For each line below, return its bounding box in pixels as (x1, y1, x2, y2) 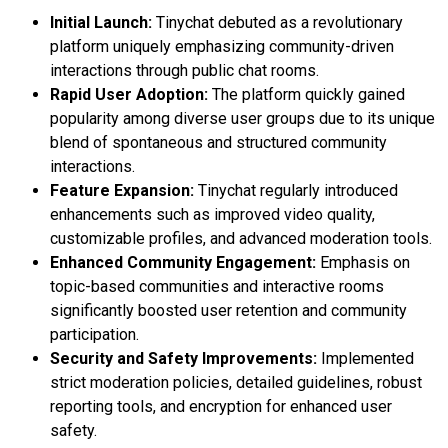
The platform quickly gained (208, 84, 405, 104)
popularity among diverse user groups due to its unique (50, 108, 435, 128)
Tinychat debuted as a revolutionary (152, 12, 403, 32)
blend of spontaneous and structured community (50, 132, 387, 152)
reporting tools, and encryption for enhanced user (50, 396, 392, 416)
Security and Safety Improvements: (50, 348, 317, 368)
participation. (50, 324, 139, 344)
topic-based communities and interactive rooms (50, 276, 384, 296)
